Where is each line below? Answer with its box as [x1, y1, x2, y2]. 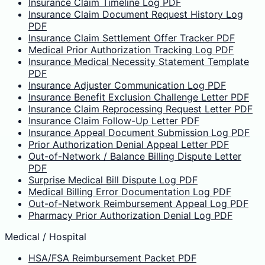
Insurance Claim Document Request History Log [28, 8, 243, 21]
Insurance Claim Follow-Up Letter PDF [28, 115, 199, 127]
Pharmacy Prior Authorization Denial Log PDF [28, 209, 232, 222]
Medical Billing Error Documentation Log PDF [28, 186, 231, 198]
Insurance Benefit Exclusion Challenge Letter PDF [28, 91, 249, 104]
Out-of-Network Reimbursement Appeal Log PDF [28, 198, 248, 210]
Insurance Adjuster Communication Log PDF [28, 79, 226, 92]
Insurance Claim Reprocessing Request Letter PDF [28, 103, 253, 115]
